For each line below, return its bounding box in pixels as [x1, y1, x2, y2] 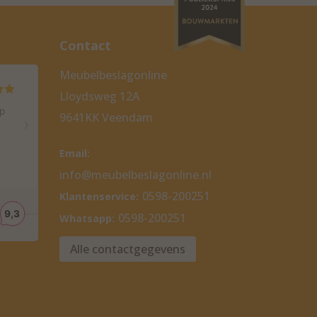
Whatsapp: [59, 212, 115, 226]
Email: [59, 146, 90, 161]
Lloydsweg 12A [59, 88, 139, 105]
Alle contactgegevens [69, 241, 185, 258]
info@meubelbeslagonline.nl [59, 167, 212, 183]
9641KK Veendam [59, 110, 153, 126]
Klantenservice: [59, 190, 139, 204]
